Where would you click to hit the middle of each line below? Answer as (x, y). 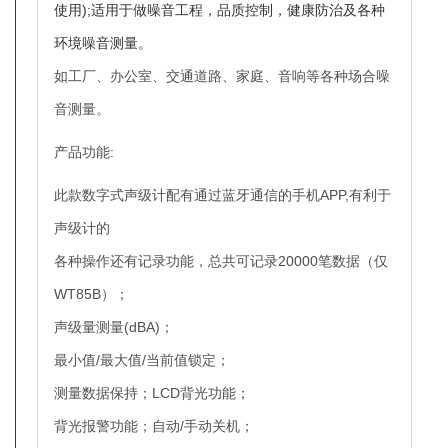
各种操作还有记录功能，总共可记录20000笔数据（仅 (221, 261)
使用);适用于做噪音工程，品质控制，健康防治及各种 (219, 10)
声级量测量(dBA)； (114, 327)
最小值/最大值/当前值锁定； (142, 360)
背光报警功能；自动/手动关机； (154, 426)
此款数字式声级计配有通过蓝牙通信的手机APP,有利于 (222, 195)
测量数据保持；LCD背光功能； (152, 393)
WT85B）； (91, 294)
